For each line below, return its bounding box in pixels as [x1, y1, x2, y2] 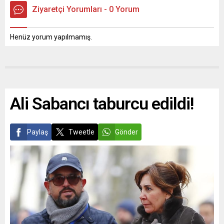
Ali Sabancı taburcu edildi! [10, 93, 193, 113]
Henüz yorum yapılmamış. [10, 33, 92, 41]
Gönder [115, 128, 138, 136]
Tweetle [68, 128, 94, 136]
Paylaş [27, 128, 48, 136]
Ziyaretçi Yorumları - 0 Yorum [32, 4, 139, 14]
